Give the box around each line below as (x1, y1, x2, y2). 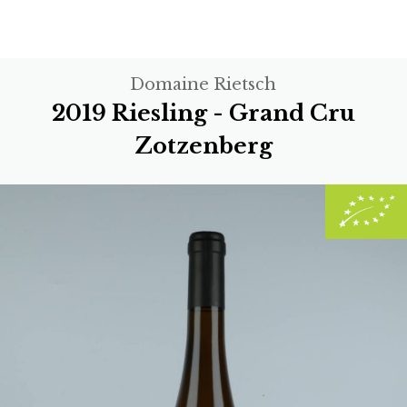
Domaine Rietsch (130, 74, 277, 94)
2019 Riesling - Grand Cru (51, 100, 355, 126)
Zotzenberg (134, 133, 273, 159)
